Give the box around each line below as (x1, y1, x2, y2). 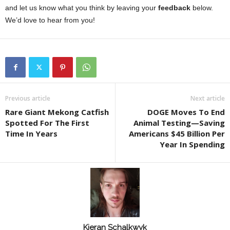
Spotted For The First (5, 118, 89, 128)
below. (190, 4, 213, 12)
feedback (158, 4, 190, 12)
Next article (190, 94, 225, 103)
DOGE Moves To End (147, 107, 225, 118)
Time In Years (5, 128, 57, 139)
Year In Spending (160, 139, 225, 150)
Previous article (5, 94, 50, 103)
